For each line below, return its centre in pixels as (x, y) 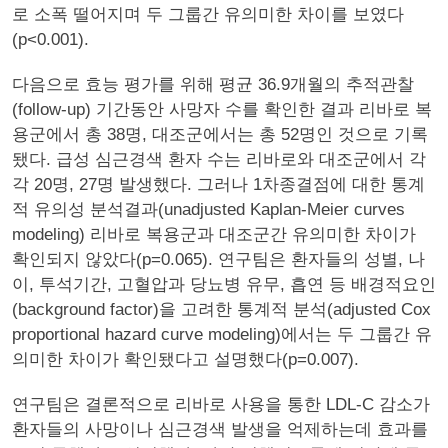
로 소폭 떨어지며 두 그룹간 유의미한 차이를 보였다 (208, 14)
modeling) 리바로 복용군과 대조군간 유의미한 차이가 (214, 234)
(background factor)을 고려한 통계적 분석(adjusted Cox (221, 309)
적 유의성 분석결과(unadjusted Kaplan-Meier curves (208, 209)
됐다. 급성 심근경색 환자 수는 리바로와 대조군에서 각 (219, 159)
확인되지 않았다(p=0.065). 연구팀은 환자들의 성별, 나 (218, 259)
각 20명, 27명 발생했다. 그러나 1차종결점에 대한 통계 (218, 184)
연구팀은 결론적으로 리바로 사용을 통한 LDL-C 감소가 (221, 404)
